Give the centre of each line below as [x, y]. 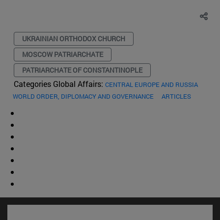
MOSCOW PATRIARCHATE [63, 54]
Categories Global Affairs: [59, 83]
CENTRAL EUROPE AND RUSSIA [151, 84]
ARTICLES [176, 96]
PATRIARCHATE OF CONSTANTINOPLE [82, 70]
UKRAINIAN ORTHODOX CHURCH [74, 38]
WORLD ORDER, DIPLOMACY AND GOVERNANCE [83, 96]
